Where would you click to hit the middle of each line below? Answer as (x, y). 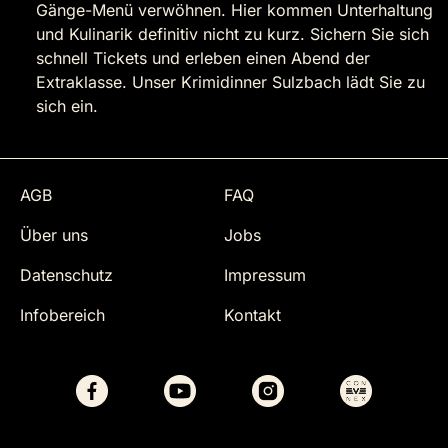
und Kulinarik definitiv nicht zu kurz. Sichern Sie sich (232, 34)
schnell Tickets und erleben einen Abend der (203, 58)
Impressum (265, 275)
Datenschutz (66, 275)
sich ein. (67, 106)
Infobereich (62, 315)
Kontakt (252, 315)
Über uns (54, 235)
